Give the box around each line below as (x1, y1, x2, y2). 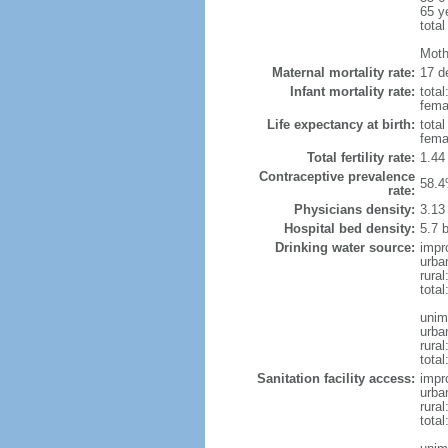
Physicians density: (293, 202, 415, 217)
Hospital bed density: (283, 221, 415, 236)
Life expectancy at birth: (266, 117, 415, 132)
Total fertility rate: (306, 150, 415, 165)
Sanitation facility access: (256, 371, 415, 386)
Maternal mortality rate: (271, 65, 415, 80)
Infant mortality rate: (289, 84, 415, 99)
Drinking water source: (274, 240, 415, 255)
